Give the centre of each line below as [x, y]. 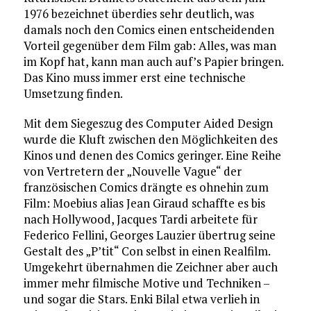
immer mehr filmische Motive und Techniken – [146, 283]
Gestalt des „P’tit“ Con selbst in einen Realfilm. [146, 251]
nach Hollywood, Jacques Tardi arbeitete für [140, 219]
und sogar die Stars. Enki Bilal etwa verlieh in [141, 299]
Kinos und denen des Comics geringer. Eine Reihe [152, 155]
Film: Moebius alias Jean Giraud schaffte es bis [144, 203]
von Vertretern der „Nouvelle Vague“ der [132, 171]
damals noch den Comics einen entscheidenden [149, 29]
